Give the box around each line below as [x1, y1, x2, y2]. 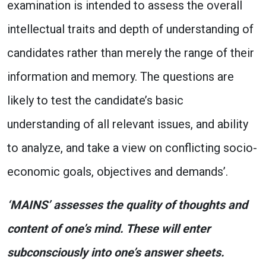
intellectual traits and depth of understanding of [7, 22, 254, 36]
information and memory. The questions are [7, 69, 234, 84]
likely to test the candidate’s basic [7, 93, 183, 107]
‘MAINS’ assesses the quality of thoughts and [7, 198, 248, 212]
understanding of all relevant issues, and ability [7, 117, 248, 131]
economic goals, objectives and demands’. [7, 164, 228, 179]
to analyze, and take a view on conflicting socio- [7, 141, 257, 155]
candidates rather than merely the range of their [7, 46, 254, 60]
